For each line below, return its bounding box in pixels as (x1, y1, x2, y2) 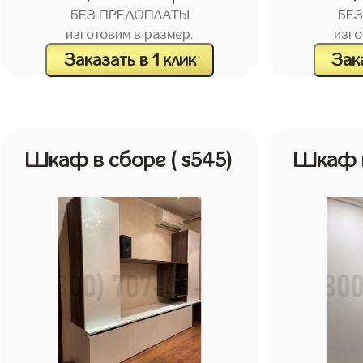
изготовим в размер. (66, 28, 194, 43)
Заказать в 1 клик (63, 50, 196, 69)
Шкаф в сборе (26, 149, 171, 172)
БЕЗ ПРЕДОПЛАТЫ (70, 8, 190, 23)
